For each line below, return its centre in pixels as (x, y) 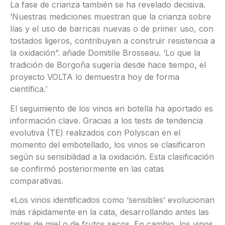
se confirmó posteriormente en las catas (87, 168)
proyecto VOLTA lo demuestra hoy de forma (95, 77)
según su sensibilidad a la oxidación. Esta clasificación (112, 156)
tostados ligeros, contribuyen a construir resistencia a (113, 41)
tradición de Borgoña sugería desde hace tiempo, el (108, 65)
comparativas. (37, 181)
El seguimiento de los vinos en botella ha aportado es (111, 108)
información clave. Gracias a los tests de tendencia (106, 120)
